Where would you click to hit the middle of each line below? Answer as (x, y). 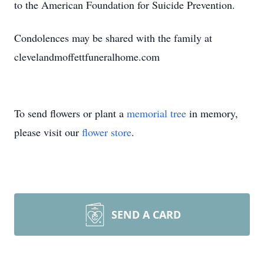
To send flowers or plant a (70, 113)
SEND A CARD (146, 214)
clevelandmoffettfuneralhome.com (87, 57)
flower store (107, 132)
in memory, (212, 113)
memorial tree (156, 113)
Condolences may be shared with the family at (113, 38)
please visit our (48, 132)
